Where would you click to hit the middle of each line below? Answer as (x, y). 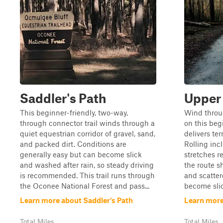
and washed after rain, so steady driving (87, 165)
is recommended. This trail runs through (87, 175)
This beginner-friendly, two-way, (74, 112)
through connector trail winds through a (87, 123)
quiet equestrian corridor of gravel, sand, (88, 133)
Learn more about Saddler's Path (76, 200)
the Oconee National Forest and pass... (85, 186)
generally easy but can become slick (81, 154)
